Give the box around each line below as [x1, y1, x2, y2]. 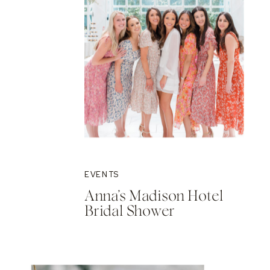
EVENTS [84, 169, 119, 180]
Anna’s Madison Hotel [84, 189, 224, 203]
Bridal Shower [84, 204, 175, 219]
